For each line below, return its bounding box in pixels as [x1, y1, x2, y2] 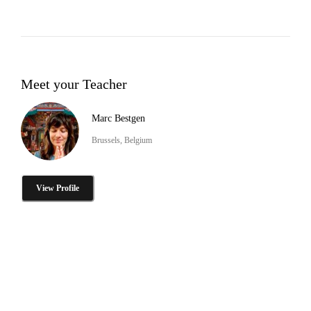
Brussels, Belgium [92, 135, 152, 145]
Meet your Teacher [21, 76, 127, 92]
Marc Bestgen [92, 112, 145, 124]
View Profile [36, 183, 79, 193]
